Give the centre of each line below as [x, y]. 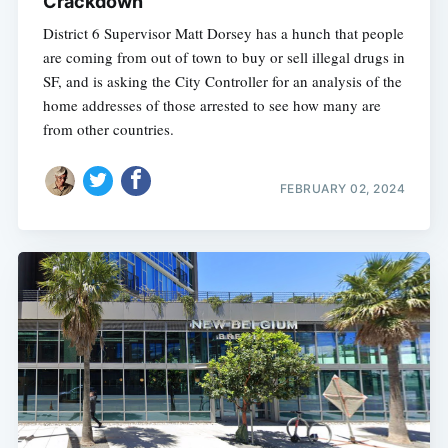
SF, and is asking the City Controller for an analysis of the [222, 81]
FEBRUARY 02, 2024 [342, 188]
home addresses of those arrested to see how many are [211, 105]
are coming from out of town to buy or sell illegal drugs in [223, 57]
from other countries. [108, 129]
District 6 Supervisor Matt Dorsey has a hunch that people [223, 33]
